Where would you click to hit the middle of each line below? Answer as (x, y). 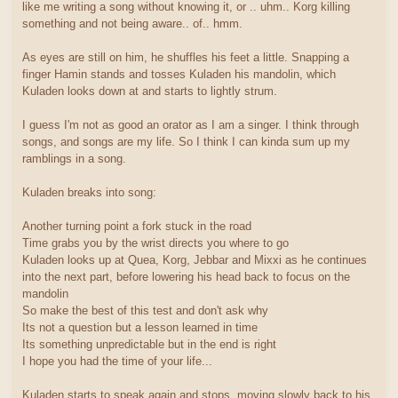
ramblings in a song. (74, 159)
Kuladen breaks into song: (89, 193)
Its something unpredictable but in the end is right (149, 345)
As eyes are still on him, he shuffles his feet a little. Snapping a (186, 58)
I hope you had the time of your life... (117, 362)
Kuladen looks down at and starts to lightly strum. (150, 92)
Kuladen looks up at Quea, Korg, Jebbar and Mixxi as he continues (195, 260)
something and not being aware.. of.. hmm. (132, 24)
